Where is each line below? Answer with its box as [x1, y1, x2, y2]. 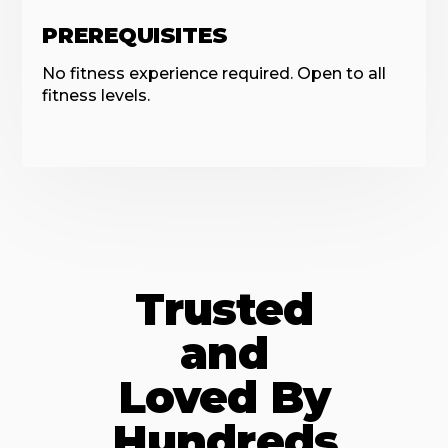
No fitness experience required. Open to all [42, 64, 387, 83]
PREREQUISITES [42, 22, 228, 49]
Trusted [134, 282, 314, 336]
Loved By [118, 370, 330, 424]
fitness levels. [42, 86, 151, 105]
